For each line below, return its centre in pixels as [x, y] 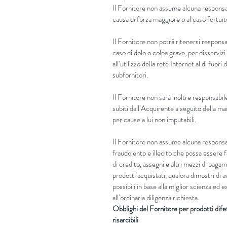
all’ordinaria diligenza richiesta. [156, 197]
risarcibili [125, 220]
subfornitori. [130, 75]
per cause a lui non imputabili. [154, 119]
